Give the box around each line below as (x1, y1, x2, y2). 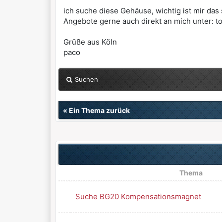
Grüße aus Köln (63, 37, 117, 47)
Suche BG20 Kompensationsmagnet (75, 192, 201, 201)
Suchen (74, 75, 98, 83)
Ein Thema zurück (68, 106, 130, 114)
